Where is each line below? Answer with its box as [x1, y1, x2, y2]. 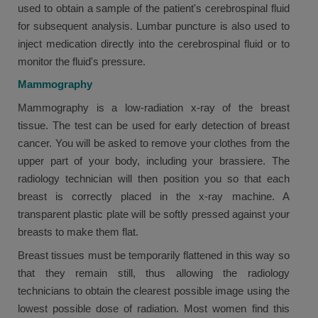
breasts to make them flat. [18, 225, 138, 238]
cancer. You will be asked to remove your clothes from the [18, 136, 290, 149]
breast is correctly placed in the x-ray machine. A [18, 190, 290, 202]
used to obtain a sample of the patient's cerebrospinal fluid [18, 1, 290, 14]
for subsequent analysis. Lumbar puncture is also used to [18, 19, 290, 32]
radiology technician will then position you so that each [18, 172, 290, 185]
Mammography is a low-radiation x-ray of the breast [18, 101, 290, 114]
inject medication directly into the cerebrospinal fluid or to [18, 37, 290, 50]
